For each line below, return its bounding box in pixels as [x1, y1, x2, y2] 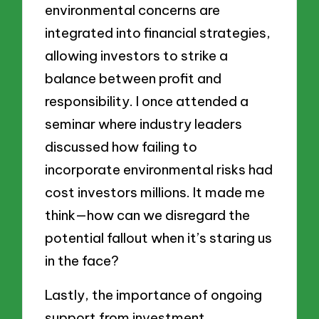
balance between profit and [45, 70, 222, 88]
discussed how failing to [45, 138, 198, 156]
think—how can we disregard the [45, 206, 251, 224]
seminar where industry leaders [45, 115, 243, 133]
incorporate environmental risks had [45, 161, 273, 179]
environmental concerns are [45, 1, 221, 19]
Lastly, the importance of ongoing [45, 286, 263, 303]
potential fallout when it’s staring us [45, 229, 273, 247]
